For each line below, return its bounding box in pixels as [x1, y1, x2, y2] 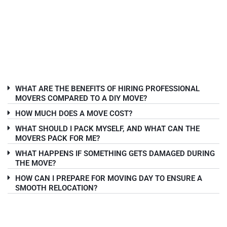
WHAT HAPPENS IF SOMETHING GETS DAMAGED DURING [15, 149, 215, 159]
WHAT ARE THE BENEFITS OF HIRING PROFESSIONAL [15, 84, 200, 94]
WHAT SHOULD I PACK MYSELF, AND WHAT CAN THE [15, 124, 200, 134]
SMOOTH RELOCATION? [15, 183, 97, 193]
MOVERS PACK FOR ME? [15, 134, 100, 143]
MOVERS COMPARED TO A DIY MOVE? [15, 94, 147, 103]
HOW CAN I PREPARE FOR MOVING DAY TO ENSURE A [15, 174, 202, 183]
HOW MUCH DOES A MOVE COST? [15, 109, 132, 119]
